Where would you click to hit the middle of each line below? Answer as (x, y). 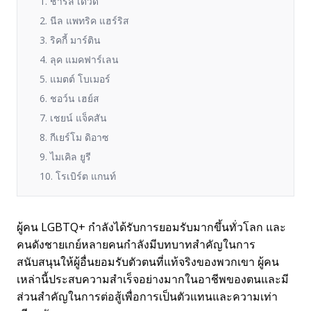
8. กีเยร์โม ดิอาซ (74, 137)
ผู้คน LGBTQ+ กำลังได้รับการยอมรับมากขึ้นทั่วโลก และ (151, 227)
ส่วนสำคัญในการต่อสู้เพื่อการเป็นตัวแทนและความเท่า (147, 296)
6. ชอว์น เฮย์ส (69, 98)
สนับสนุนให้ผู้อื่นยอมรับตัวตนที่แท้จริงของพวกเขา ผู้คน (148, 262)
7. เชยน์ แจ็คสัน (73, 118)
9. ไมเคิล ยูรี (65, 157)
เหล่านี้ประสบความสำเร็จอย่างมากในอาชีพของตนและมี (153, 279)
